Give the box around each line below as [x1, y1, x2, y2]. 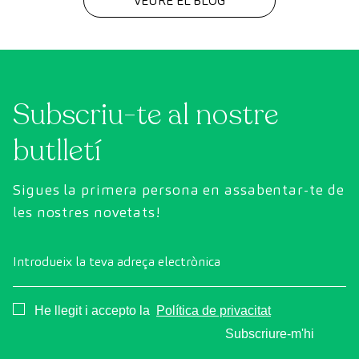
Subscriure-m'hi [225, 327, 314, 341]
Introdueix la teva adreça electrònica [13, 253, 220, 271]
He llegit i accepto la [34, 304, 153, 318]
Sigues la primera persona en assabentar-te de [13, 180, 345, 200]
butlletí [13, 131, 101, 171]
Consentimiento [12, 301, 109, 316]
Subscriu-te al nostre [13, 95, 279, 135]
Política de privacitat [156, 304, 271, 318]
